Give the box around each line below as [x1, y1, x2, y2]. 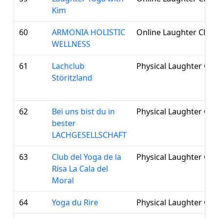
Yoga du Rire [52, 197, 98, 208]
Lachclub [52, 61, 85, 71]
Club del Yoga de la [52, 152, 121, 162]
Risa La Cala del [52, 163, 108, 174]
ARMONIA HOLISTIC [52, 27, 125, 38]
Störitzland [52, 72, 92, 83]
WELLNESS [52, 39, 90, 49]
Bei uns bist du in [52, 106, 115, 117]
